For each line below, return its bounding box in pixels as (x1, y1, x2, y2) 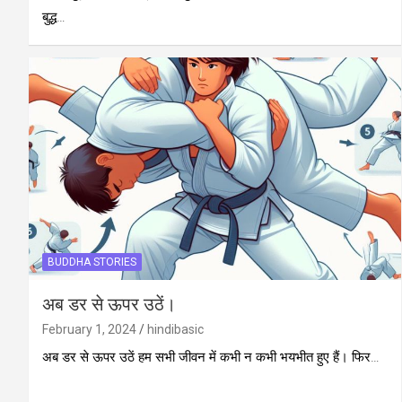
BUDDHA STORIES (48, 256, 136, 269)
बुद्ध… (42, 8, 66, 25)
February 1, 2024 (42, 322, 136, 337)
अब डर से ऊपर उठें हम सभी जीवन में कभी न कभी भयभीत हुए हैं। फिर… (42, 349, 380, 366)
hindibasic (147, 322, 204, 337)
